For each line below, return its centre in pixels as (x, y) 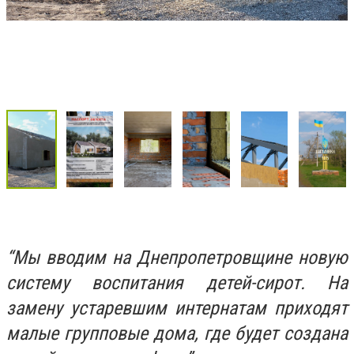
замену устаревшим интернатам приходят (177, 308)
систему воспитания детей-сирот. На (177, 282)
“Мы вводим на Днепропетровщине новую (177, 257)
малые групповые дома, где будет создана (177, 333)
